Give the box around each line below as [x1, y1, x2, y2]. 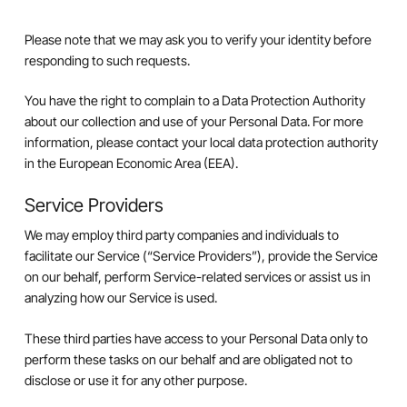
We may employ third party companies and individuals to [24, 227, 339, 243]
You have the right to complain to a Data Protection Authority [24, 93, 365, 109]
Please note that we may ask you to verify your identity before [24, 31, 372, 47]
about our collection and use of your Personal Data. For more [24, 114, 363, 130]
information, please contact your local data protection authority [24, 134, 378, 151]
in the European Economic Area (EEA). [24, 155, 238, 172]
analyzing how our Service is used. [24, 290, 217, 306]
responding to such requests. [24, 52, 190, 68]
